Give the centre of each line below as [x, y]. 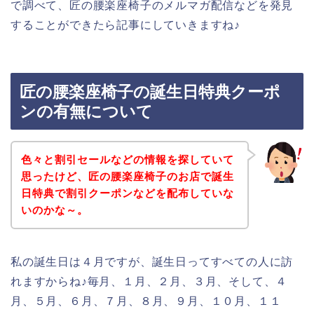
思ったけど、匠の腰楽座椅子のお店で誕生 [127, 176]
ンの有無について [86, 112]
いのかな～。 [54, 210]
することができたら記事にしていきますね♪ [125, 25]
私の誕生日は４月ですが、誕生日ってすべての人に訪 [152, 261]
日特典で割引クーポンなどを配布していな [127, 193]
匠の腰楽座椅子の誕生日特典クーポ [150, 92]
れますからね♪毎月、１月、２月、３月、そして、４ [149, 281]
